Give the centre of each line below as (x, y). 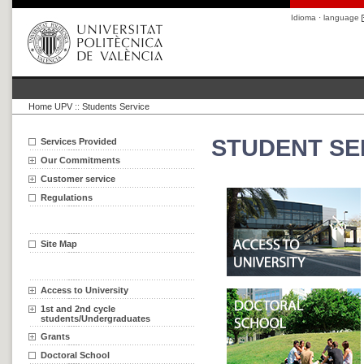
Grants (55, 336)
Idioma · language (326, 17)
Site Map (59, 244)
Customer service (78, 179)
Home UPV (50, 106)
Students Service (116, 106)
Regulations (67, 197)
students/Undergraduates (95, 318)
